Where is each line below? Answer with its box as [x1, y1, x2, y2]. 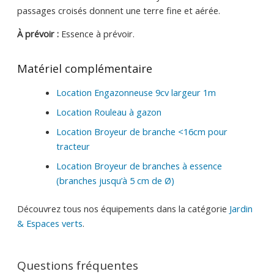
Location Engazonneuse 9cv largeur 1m [56, 86, 216, 99]
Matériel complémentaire [17, 61, 152, 76]
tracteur [56, 140, 90, 153]
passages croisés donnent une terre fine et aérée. [17, 4, 220, 17]
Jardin [229, 202, 253, 215]
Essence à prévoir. [58, 28, 135, 40]
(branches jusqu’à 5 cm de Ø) [56, 174, 174, 187]
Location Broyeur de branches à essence [56, 160, 222, 172]
